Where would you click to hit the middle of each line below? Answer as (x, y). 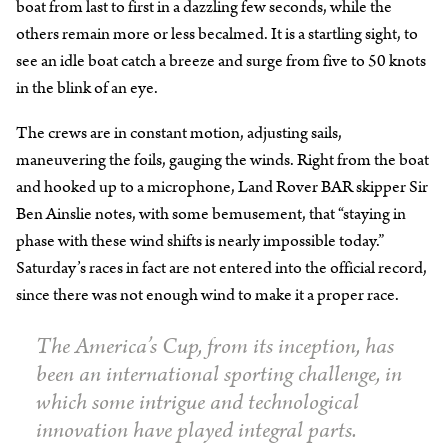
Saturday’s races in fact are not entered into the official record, (221, 267)
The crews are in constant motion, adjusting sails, (179, 132)
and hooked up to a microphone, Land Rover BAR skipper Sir (222, 186)
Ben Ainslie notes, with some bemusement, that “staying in (211, 213)
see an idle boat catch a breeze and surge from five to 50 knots (221, 60)
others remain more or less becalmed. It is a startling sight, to (217, 33)
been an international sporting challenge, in (219, 374)
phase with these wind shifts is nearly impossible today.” (200, 240)
